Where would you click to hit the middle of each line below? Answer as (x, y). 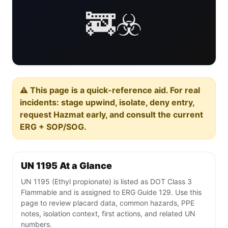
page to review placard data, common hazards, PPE (108, 203)
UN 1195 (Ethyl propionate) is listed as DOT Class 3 (106, 182)
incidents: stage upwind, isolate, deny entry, (107, 103)
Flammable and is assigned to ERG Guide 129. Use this (111, 192)
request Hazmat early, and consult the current (111, 115)
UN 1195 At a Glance (66, 166)
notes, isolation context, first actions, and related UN (108, 214)
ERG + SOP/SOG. (53, 127)
